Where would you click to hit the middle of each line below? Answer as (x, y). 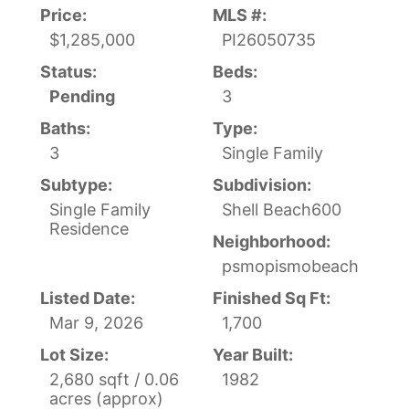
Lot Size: (74, 355)
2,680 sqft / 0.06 (114, 380)
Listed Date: (88, 299)
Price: (63, 16)
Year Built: (253, 355)
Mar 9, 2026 (96, 323)
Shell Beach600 (282, 210)
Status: (68, 72)
